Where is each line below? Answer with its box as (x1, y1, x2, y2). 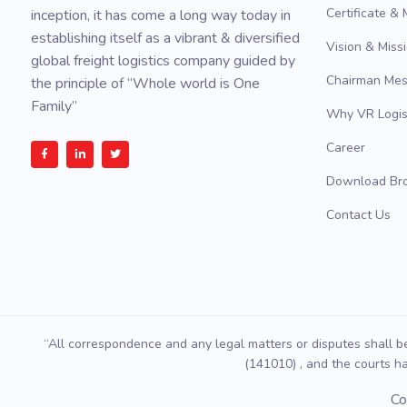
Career (326, 139, 365, 156)
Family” (31, 96, 77, 116)
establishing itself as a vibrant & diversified (31, 28, 300, 48)
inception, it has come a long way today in (31, 5, 291, 25)
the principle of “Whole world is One (31, 74, 260, 94)
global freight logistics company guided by (31, 51, 295, 71)
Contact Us (326, 206, 391, 223)
